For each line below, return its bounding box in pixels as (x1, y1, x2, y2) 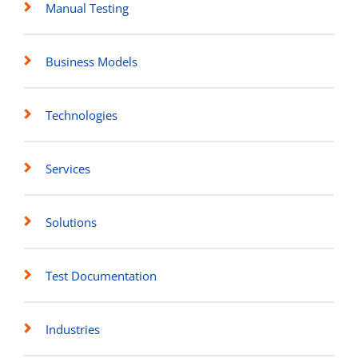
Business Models (46, 53, 137, 70)
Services (46, 160, 90, 177)
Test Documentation (46, 267, 157, 284)
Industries (46, 320, 100, 337)
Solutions (46, 213, 97, 230)
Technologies (46, 106, 117, 123)
